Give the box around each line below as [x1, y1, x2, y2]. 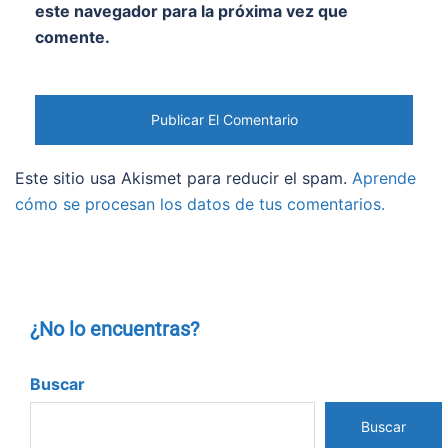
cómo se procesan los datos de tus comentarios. [15, 194, 385, 215]
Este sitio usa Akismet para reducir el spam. [15, 168, 352, 189]
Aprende [352, 168, 416, 189]
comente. [35, 27, 110, 48]
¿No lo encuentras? [30, 317, 199, 342]
